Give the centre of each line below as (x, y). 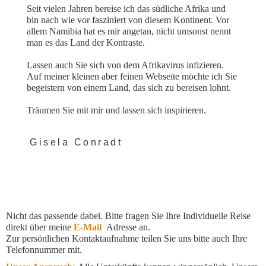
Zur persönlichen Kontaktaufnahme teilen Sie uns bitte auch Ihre (126, 239)
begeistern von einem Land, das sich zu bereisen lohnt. (129, 88)
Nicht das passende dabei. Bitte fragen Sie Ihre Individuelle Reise (128, 216)
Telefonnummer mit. (44, 250)
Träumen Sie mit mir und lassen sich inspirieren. (116, 110)
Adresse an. (126, 227)
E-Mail (88, 227)
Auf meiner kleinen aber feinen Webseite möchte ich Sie (132, 77)
